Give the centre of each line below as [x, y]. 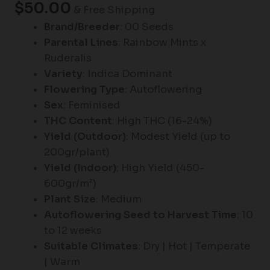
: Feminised [92, 105]
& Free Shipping [114, 10]
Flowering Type [85, 90]
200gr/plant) [77, 152]
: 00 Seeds [147, 27]
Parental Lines [81, 43]
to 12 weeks [73, 231]
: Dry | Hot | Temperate [194, 246]
